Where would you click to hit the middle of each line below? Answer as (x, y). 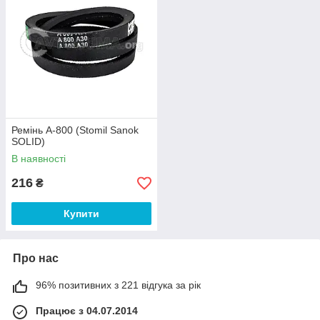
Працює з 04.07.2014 (87, 311)
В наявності (39, 159)
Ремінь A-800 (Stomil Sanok (75, 130)
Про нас (36, 259)
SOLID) (28, 142)
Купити (81, 214)
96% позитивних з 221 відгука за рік (118, 285)
